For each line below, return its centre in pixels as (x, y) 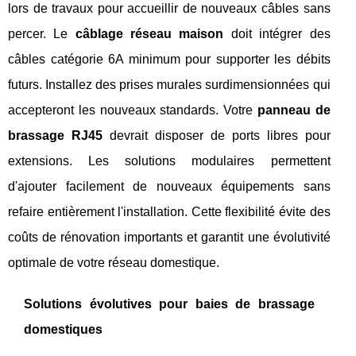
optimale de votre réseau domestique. (114, 263)
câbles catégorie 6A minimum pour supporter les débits (169, 59)
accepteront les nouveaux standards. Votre (133, 110)
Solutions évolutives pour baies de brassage (169, 304)
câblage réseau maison (149, 34)
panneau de (294, 110)
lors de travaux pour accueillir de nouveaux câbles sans (169, 8)
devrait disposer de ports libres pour (216, 135)
